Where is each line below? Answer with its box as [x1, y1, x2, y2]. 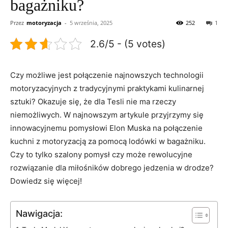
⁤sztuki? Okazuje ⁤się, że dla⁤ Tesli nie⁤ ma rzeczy [10, 96, 176, 106]
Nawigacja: [16, 208, 63, 219]
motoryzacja [26, 18, 62, 26]
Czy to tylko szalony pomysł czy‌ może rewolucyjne [10, 149, 192, 159]
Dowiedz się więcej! [10, 176, 82, 186]
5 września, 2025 [70, 18, 112, 26]
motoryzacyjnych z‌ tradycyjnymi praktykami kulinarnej [10, 83, 204, 93]
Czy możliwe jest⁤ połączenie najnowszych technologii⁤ [10, 70, 204, 80]
